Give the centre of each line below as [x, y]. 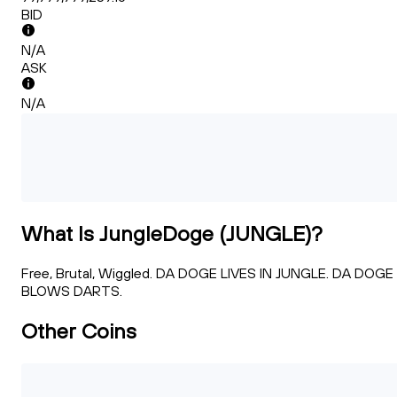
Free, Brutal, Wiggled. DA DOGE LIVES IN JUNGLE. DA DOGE [207, 273]
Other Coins [79, 330]
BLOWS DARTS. [72, 291]
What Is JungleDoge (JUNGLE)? [172, 234]
